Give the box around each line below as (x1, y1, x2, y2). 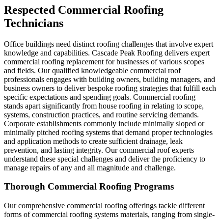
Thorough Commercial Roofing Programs (4, 181, 174, 192)
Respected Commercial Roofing (4, 3, 164, 16)
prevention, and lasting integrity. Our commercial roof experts (4, 145, 194, 154)
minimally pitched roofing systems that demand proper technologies (4, 128, 213, 137)
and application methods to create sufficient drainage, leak (4, 137, 183, 145)
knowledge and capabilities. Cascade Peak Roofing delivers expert (4, 48, 210, 57)
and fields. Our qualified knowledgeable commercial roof (4, 66, 181, 75)
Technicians (4, 16, 63, 29)
